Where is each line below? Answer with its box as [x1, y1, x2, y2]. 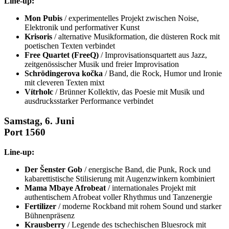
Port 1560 [4, 126, 45, 138]
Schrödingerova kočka [25, 69, 103, 78]
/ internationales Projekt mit [106, 183, 196, 192]
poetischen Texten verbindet [25, 41, 115, 51]
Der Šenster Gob [25, 165, 82, 174]
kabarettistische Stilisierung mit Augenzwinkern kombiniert [25, 174, 215, 183]
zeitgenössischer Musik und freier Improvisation [25, 60, 179, 69]
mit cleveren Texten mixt [25, 78, 104, 87]
